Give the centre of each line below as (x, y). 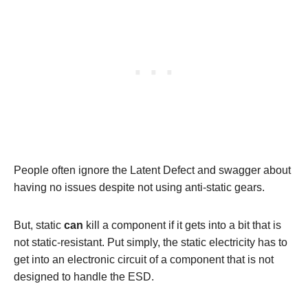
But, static (39, 225)
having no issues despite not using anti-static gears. (139, 188)
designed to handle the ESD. (84, 277)
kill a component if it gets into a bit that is (182, 225)
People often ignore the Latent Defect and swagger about (152, 170)
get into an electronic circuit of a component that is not (144, 260)
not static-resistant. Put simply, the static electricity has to (151, 243)
